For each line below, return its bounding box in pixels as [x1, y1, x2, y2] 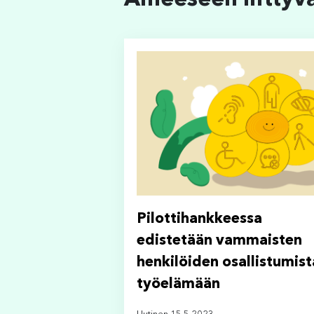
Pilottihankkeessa [137, 211, 262, 226]
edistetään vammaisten [137, 233, 302, 248]
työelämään [137, 276, 220, 292]
